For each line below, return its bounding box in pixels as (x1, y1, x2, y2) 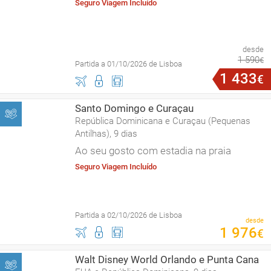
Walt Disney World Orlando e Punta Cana (75, 253, 259, 266)
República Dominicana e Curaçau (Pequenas (75, 116, 250, 126)
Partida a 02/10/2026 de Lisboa (75, 211, 182, 220)
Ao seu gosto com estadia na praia (75, 145, 231, 157)
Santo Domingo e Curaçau (75, 102, 194, 114)
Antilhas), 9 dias (75, 128, 137, 139)
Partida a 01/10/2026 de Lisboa (75, 59, 182, 68)
